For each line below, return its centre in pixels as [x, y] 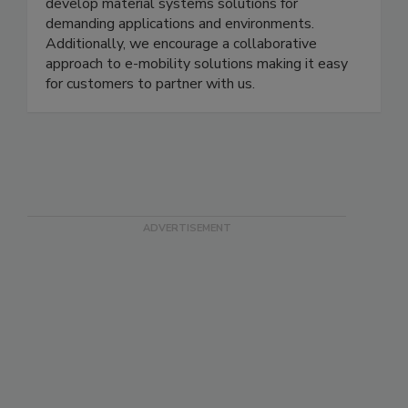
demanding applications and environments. [180, 24]
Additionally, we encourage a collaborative [181, 44]
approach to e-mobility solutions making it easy [197, 64]
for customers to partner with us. [150, 84]
